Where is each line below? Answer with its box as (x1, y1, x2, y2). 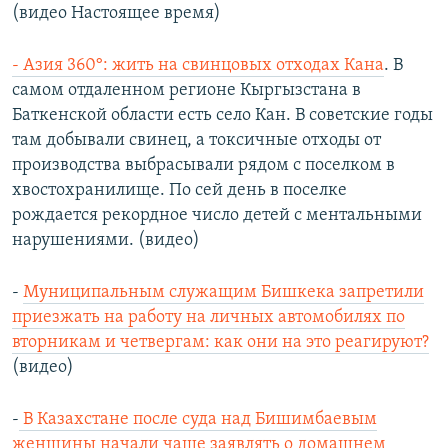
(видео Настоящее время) (12, 4, 221, 24)
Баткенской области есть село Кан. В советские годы (12, 106, 433, 126)
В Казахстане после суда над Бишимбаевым (19, 410, 377, 430)
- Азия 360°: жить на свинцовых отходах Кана (12, 56, 384, 76)
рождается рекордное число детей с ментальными (12, 206, 422, 226)
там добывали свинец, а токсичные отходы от (12, 131, 381, 151)
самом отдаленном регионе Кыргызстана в (12, 81, 361, 101)
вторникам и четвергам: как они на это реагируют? (12, 333, 429, 353)
